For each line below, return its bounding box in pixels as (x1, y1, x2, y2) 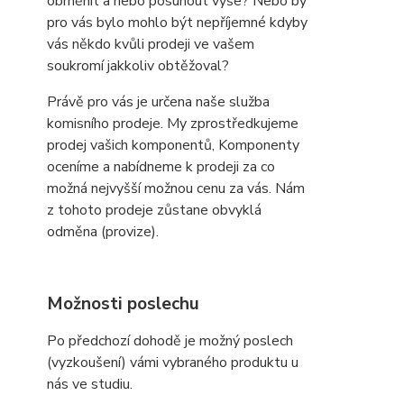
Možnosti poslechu (47, 292, 199, 316)
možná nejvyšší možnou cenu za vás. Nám (47, 179, 305, 198)
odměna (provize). (47, 222, 159, 242)
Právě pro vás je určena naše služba (47, 92, 270, 112)
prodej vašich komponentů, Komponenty (47, 135, 299, 155)
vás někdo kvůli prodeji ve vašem (47, 34, 254, 54)
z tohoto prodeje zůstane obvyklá (47, 200, 262, 220)
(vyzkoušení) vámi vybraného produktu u (47, 353, 298, 372)
